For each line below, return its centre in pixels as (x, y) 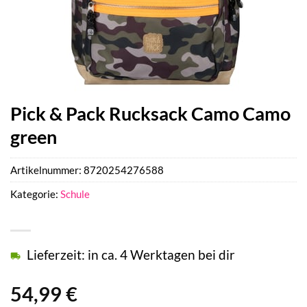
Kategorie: (35, 194)
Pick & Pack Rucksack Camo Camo (150, 113)
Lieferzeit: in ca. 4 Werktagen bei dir (131, 255)
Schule (75, 194)
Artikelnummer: (47, 170)
